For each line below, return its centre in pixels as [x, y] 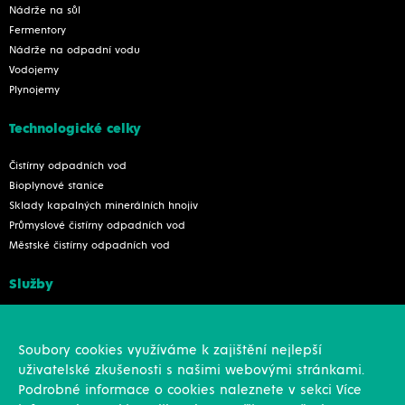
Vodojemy [34, 70]
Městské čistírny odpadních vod [89, 245]
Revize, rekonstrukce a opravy [85, 341]
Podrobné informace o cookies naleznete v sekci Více [190, 390]
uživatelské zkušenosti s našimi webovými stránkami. [191, 370]
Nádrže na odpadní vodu [75, 50]
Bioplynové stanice [57, 186]
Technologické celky [75, 128]
